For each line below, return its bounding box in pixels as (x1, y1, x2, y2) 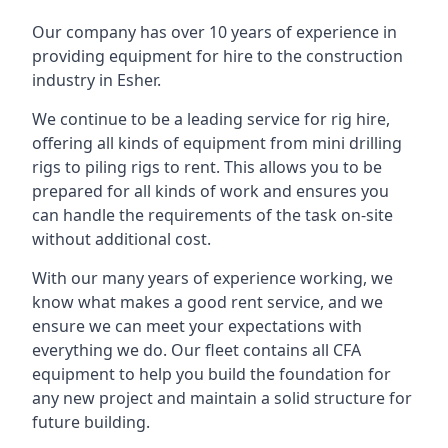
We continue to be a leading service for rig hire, (32, 108, 390, 130)
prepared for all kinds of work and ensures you (32, 180, 389, 202)
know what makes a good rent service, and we (32, 291, 383, 313)
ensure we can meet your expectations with (32, 315, 362, 337)
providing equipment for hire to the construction (32, 45, 403, 67)
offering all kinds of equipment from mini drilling (32, 132, 402, 154)
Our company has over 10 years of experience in (32, 21, 397, 43)
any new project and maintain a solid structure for (32, 387, 412, 409)
